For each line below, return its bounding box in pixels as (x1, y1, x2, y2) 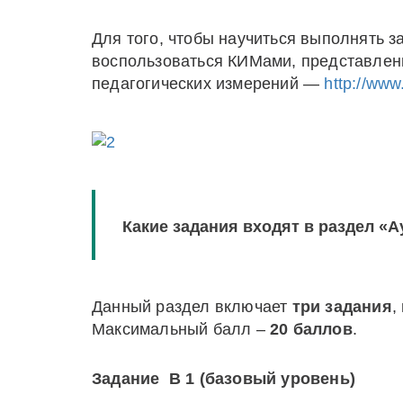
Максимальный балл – (92, 320, 270, 338)
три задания (291, 298, 392, 316)
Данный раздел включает (92, 298, 292, 316)
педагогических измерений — (92, 75, 325, 93)
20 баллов (270, 320, 353, 338)
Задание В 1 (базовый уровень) (92, 370, 355, 388)
